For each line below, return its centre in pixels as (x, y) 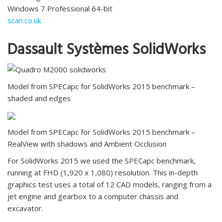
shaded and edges (39, 98)
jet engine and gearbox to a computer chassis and (93, 196)
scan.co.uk (24, 21)
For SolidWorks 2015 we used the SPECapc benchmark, (102, 161)
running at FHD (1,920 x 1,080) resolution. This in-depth (103, 173)
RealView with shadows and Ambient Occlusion (87, 144)
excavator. (25, 208)
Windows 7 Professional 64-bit (60, 9)
